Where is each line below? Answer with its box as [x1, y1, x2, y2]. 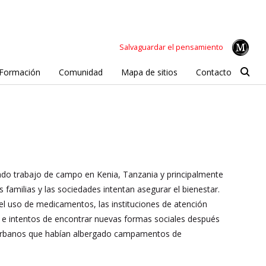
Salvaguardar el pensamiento [119, 42, 223, 52]
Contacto [195, 66, 232, 78]
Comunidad [58, 66, 103, 78]
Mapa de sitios [121, 66, 178, 78]
